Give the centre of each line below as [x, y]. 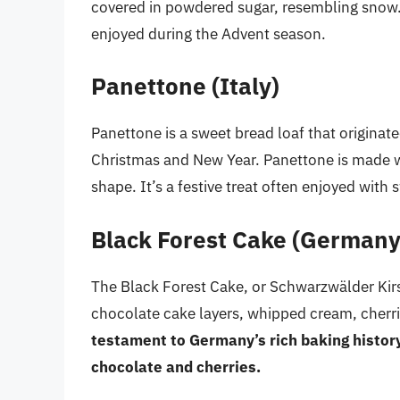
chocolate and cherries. [176, 367]
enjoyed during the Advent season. [208, 33]
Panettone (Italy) [185, 86]
